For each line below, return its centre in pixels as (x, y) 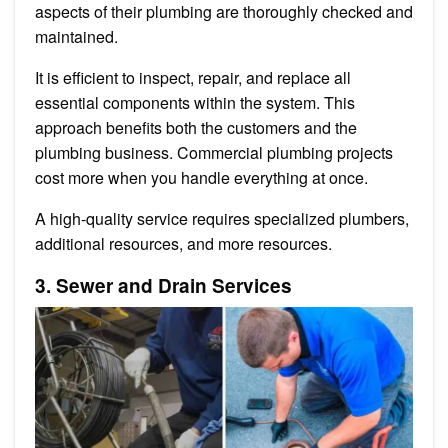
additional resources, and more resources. (183, 243)
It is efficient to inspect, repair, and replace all (193, 77)
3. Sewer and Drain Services (163, 285)
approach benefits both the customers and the (196, 127)
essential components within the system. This (195, 102)
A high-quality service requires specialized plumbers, (222, 218)
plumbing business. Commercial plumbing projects (214, 152)
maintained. (78, 36)
